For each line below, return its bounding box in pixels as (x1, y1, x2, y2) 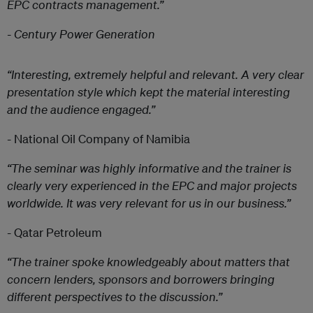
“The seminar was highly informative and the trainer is (7, 160, 291, 175)
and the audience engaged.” (7, 101, 155, 117)
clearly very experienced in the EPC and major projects (7, 177, 297, 193)
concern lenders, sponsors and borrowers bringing (7, 271, 275, 286)
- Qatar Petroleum (7, 224, 102, 240)
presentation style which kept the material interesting (7, 84, 290, 99)
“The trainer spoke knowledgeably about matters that (7, 254, 290, 269)
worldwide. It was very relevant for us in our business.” (7, 195, 291, 210)
